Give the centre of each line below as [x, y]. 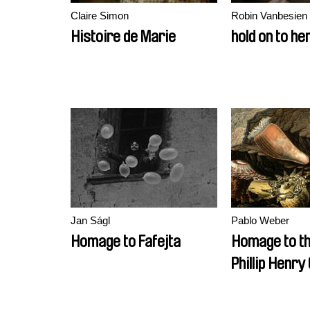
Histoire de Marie [123, 37]
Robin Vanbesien [269, 16]
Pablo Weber [260, 220]
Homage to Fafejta [126, 241]
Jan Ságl [90, 220]
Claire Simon [100, 16]
